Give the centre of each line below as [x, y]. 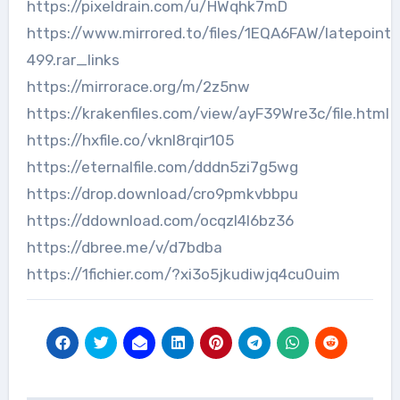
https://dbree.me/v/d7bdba [124, 248]
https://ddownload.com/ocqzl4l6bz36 [160, 221]
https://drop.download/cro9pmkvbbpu [162, 194]
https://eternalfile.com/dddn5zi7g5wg [162, 167]
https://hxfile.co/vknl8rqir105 [130, 141]
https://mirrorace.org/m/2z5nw [138, 87]
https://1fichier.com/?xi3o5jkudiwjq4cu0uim [183, 275]
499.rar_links [73, 60]
